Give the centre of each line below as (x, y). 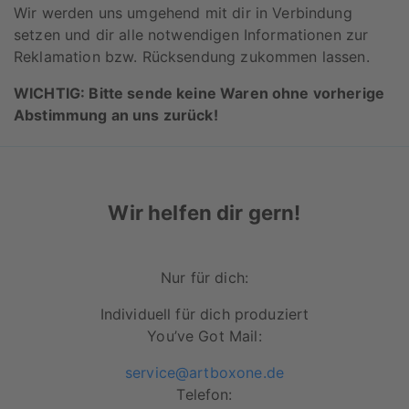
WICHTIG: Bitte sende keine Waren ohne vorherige (199, 93)
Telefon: (204, 395)
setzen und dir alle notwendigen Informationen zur (191, 34)
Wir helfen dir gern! (204, 213)
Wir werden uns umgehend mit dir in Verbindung (183, 12)
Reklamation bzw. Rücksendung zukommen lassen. (192, 56)
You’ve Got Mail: (204, 336)
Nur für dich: (204, 278)
